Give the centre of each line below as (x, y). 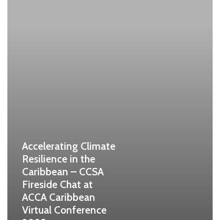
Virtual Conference (64, 210)
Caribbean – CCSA (63, 172)
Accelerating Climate (69, 146)
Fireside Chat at (57, 185)
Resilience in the (59, 159)
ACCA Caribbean (59, 197)
